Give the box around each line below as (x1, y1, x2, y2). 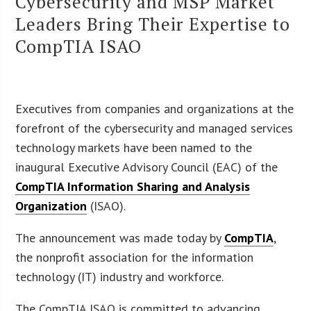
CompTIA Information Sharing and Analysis (15, 178, 251, 194)
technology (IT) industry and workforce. (15, 268, 224, 285)
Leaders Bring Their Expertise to (15, 11, 291, 35)
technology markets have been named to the (15, 139, 253, 155)
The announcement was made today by (15, 229, 225, 246)
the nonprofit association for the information (15, 249, 254, 265)
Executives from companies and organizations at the (15, 100, 294, 117)
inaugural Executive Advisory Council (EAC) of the (15, 158, 278, 175)
